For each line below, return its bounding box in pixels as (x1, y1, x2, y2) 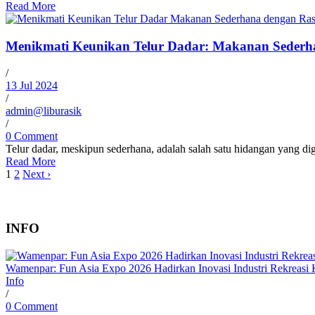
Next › (22, 168, 51, 181)
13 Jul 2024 (6, 79, 58, 92)
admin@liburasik (6, 105, 82, 117)
